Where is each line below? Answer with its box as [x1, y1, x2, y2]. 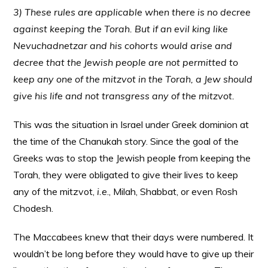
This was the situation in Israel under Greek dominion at [13, 118, 249, 130]
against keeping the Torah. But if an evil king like [13, 23, 229, 35]
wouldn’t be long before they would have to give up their [13, 248, 254, 260]
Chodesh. [13, 202, 54, 214]
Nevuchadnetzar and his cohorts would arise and [13, 39, 233, 51]
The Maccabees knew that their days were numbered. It [13, 231, 254, 243]
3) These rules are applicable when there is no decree [13, 6, 251, 18]
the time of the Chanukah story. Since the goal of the [13, 135, 239, 147]
